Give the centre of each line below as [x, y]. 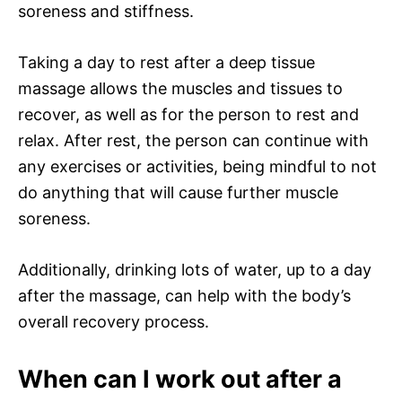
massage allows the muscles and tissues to [180, 88]
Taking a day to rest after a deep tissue [166, 62]
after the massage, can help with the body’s [184, 295]
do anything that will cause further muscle [178, 192]
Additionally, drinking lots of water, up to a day [195, 269]
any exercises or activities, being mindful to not [197, 166]
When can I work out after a [180, 379]
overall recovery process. [114, 321]
